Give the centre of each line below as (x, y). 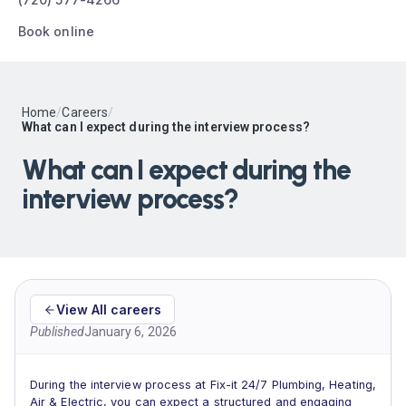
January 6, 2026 (130, 332)
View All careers (109, 309)
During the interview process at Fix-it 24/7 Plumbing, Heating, (203, 385)
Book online (56, 31)
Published (57, 332)
